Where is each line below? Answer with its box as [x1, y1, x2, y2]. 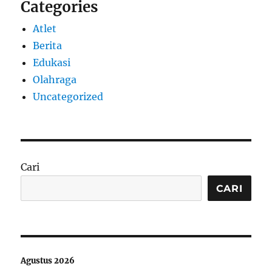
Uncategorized [33, 90, 104, 103]
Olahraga [33, 73, 77, 86]
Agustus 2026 [21, 256, 75, 267]
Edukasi [33, 56, 71, 69]
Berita [33, 39, 63, 52]
